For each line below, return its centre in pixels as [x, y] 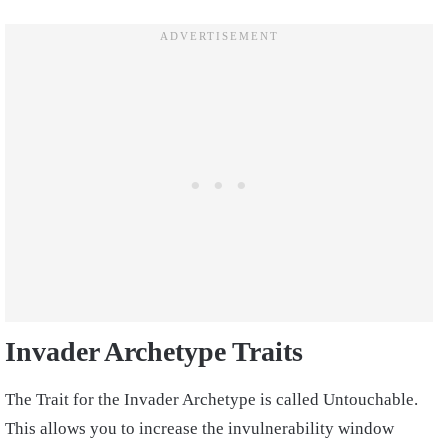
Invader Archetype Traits [154, 352]
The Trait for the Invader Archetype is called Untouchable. [211, 400]
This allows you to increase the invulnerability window [199, 429]
